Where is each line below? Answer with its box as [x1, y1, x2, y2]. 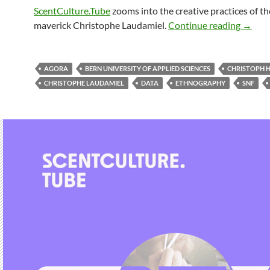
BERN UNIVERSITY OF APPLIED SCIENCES [85, 64, 210, 72]
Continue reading [168, 19, 242, 31]
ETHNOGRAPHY [175, 78, 225, 87]
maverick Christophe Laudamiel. [34, 19, 168, 31]
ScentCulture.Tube [34, 4, 110, 16]
